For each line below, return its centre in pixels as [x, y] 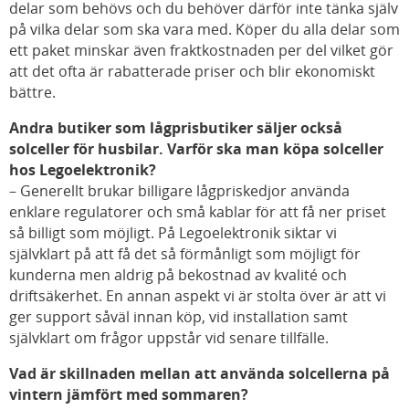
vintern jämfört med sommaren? [129, 395]
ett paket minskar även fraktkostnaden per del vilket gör [201, 51]
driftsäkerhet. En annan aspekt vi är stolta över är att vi [198, 296]
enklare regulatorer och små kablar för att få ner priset [198, 212]
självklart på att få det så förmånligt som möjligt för [185, 254]
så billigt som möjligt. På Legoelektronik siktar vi [173, 233]
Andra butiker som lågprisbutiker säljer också [176, 128]
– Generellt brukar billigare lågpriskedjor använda [179, 191]
